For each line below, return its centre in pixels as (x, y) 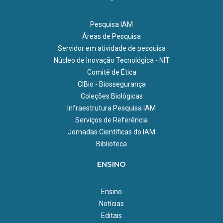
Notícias (111, 203)
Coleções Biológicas (111, 96)
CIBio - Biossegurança (111, 84)
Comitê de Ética (111, 72)
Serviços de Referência (111, 120)
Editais (111, 215)
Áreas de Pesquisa (111, 36)
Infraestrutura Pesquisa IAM (111, 108)
